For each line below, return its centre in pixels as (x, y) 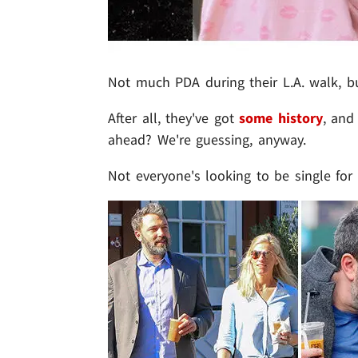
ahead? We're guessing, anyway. (207, 140)
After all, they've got (174, 118)
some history (281, 118)
